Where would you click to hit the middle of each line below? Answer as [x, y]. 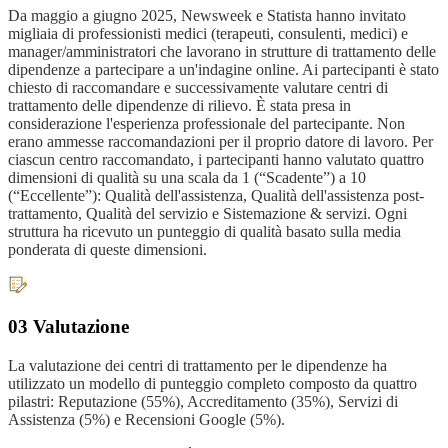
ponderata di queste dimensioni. [107, 249]
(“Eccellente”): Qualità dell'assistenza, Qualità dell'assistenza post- [216, 195]
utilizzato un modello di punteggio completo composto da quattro [212, 383]
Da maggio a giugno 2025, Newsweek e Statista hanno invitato [207, 15]
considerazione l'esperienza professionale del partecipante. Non [206, 123]
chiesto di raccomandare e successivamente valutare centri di [198, 87]
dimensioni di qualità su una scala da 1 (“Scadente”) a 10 [187, 177]
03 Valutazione [68, 327]
